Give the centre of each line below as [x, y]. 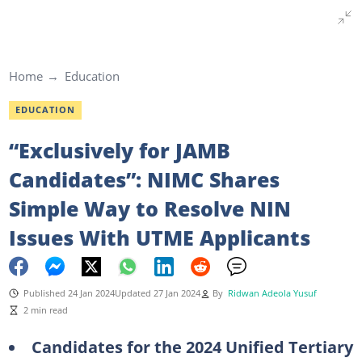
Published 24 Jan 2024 [69, 293]
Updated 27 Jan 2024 [157, 293]
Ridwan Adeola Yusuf [272, 293]
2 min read [45, 310]
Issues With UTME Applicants [159, 237]
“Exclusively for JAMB [119, 150]
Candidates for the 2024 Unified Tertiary [192, 346]
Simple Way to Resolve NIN [149, 208]
